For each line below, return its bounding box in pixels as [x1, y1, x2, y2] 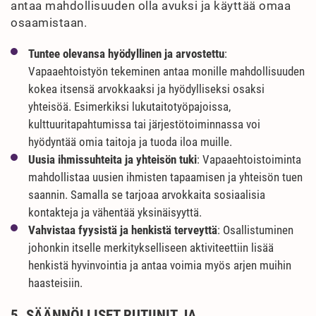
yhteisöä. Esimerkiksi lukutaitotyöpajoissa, [28, 99, 231, 114]
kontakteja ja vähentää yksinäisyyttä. [28, 205, 202, 219]
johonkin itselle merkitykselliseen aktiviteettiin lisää [28, 241, 274, 255]
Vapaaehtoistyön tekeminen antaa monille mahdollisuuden [28, 64, 305, 78]
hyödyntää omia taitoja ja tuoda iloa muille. [28, 135, 232, 149]
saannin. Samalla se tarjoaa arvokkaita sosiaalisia [28, 188, 265, 202]
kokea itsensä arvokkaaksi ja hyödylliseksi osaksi [28, 82, 265, 96]
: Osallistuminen [217, 223, 293, 237]
